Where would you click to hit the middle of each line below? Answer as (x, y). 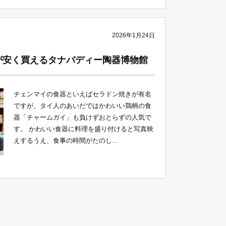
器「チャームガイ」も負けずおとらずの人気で (82, 117)
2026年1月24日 (133, 35)
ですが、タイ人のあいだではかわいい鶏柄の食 (82, 106)
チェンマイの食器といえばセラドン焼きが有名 (82, 94)
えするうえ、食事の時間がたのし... (66, 140)
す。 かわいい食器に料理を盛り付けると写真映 (83, 129)
